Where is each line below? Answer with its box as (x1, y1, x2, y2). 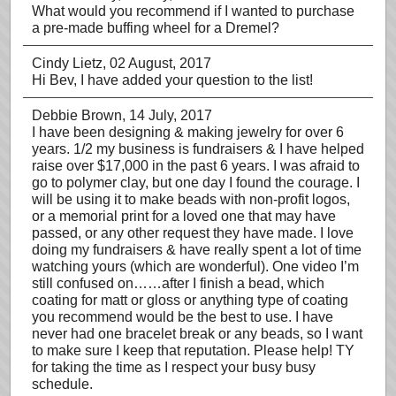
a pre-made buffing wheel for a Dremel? (32, 20, 279, 35)
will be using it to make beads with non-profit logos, (32, 192, 350, 207)
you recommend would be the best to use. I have (32, 309, 333, 324)
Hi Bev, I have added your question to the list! (32, 72, 313, 88)
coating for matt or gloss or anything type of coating (32, 293, 348, 308)
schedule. (32, 377, 93, 392)
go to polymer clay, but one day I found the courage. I (32, 175, 360, 190)
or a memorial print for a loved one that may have (32, 209, 336, 224)
